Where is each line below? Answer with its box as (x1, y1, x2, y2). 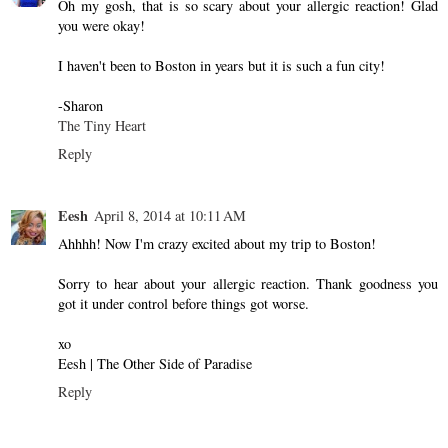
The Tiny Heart (58, 115, 146, 135)
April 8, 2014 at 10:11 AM (94, 205, 246, 225)
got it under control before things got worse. (58, 293, 309, 313)
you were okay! (58, 15, 145, 35)
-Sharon (58, 95, 103, 115)
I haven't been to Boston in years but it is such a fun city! (58, 55, 385, 75)
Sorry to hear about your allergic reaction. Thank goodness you (58, 273, 438, 293)
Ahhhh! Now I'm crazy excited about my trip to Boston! (58, 233, 376, 253)
